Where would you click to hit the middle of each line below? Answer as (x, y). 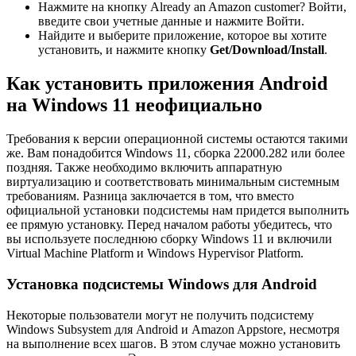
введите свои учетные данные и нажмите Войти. (171, 21)
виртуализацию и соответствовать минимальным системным (173, 182)
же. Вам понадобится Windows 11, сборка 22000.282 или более (176, 153)
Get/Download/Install (267, 50)
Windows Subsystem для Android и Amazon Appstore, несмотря (173, 329)
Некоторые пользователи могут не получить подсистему (160, 315)
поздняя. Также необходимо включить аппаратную (144, 168)
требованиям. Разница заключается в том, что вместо (150, 196)
